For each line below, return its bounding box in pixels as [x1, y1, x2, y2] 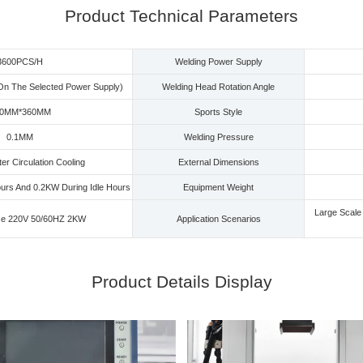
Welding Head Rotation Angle [162, 81, 275, 92]
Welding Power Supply [174, 56, 263, 66]
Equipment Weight [183, 181, 254, 192]
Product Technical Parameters [65, 6, 298, 25]
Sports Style [194, 106, 242, 117]
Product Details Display [91, 271, 272, 291]
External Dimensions [177, 156, 259, 167]
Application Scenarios [176, 213, 261, 224]
